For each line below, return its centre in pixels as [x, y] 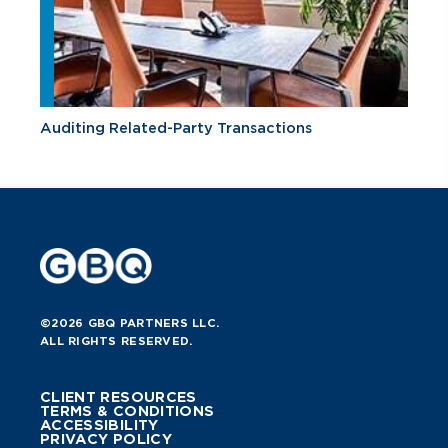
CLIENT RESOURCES [118, 397]
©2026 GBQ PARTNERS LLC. [130, 323]
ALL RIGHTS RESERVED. [116, 341]
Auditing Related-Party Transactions [176, 128]
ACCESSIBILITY [99, 425]
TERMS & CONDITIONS [127, 411]
